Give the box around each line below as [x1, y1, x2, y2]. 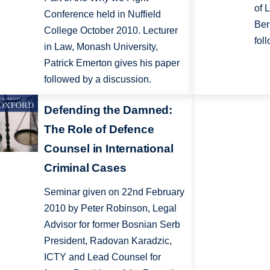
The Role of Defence [44, 123, 154, 136]
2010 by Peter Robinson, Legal [44, 203, 177, 214]
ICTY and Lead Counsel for [44, 252, 162, 263]
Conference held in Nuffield [44, 8, 162, 19]
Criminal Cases [44, 162, 127, 175]
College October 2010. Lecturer [44, 25, 178, 36]
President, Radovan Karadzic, [44, 236, 172, 246]
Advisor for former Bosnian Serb [44, 219, 181, 230]
